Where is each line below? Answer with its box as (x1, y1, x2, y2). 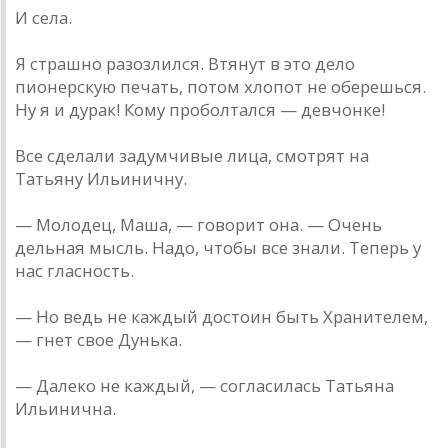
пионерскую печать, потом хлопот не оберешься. (15, 75, 426, 99)
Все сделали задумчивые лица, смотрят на (15, 144, 369, 168)
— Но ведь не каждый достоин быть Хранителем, (15, 305, 428, 329)
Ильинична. (15, 397, 116, 421)
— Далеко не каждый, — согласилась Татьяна (15, 374, 394, 398)
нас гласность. (15, 259, 134, 283)
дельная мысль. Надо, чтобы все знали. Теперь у (15, 236, 421, 260)
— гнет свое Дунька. (15, 328, 182, 352)
